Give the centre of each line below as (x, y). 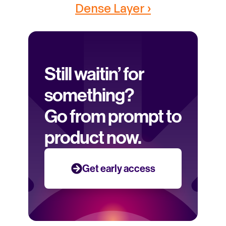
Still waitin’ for (94, 74)
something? (90, 95)
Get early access (119, 168)
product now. (93, 138)
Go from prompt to (113, 117)
